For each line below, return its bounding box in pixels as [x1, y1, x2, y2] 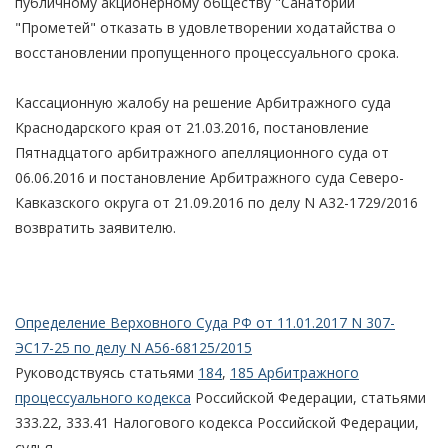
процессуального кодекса [15, 387, 191, 407]
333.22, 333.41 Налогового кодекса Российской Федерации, [15, 412, 419, 432]
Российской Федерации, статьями [191, 387, 426, 407]
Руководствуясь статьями [15, 362, 198, 382]
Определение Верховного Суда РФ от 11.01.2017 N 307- [15, 312, 395, 332]
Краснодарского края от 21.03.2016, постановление [15, 117, 369, 137]
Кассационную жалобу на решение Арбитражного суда [15, 92, 391, 112]
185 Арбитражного [230, 362, 359, 382]
